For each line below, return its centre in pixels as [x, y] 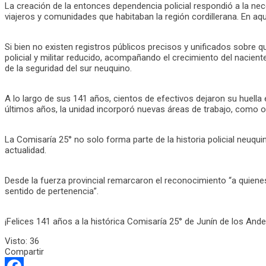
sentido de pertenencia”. [52, 191]
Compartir [24, 251]
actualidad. [26, 150]
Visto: [16, 241]
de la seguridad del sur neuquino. [68, 68]
